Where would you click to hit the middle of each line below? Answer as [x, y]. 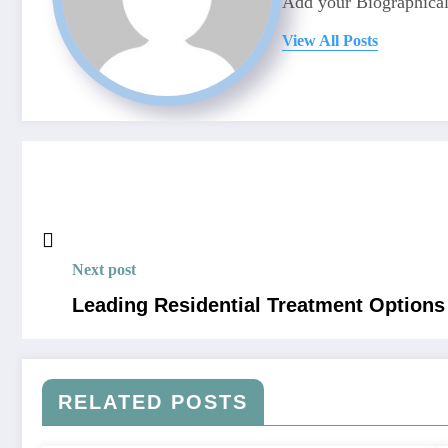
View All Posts [330, 40]
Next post [104, 270]
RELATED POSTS [153, 402]
